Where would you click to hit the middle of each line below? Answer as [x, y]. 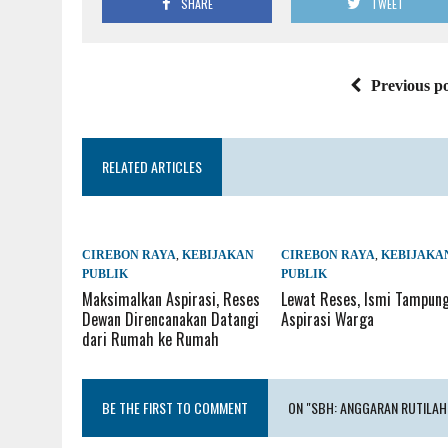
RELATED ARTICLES [152, 167]
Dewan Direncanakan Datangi [170, 319]
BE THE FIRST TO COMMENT [175, 408]
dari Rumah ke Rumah [150, 339]
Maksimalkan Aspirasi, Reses [171, 299]
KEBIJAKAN [218, 255]
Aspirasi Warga [328, 319]
